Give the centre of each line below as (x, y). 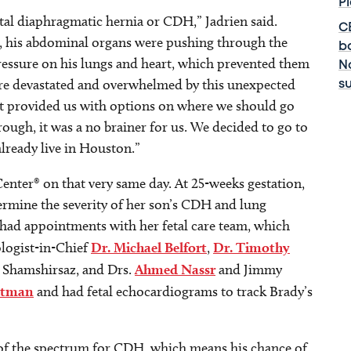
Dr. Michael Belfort (149, 247)
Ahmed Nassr (175, 269)
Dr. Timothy (251, 247)
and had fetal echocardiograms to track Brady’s (173, 291)
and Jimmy (249, 270)
